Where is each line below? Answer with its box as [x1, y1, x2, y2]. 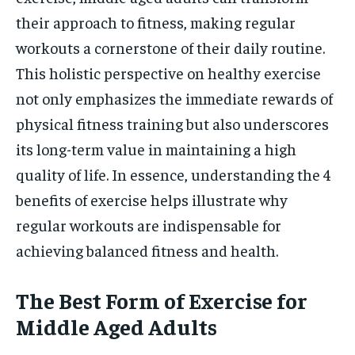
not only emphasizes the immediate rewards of [16, 88, 333, 108]
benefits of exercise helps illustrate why [16, 189, 288, 209]
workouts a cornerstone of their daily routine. [16, 37, 325, 57]
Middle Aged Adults [16, 312, 217, 340]
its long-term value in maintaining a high [16, 139, 296, 158]
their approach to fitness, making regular [16, 12, 296, 32]
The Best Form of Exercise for [16, 286, 307, 314]
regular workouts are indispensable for [16, 215, 281, 235]
